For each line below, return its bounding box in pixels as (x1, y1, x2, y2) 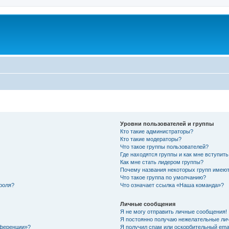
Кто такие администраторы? (120, 128, 194, 134)
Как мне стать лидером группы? (120, 158, 204, 165)
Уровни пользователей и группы (120, 120, 214, 127)
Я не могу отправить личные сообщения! (120, 208, 227, 215)
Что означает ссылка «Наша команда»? (120, 181, 224, 188)
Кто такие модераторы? (120, 135, 182, 142)
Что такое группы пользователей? (120, 143, 209, 150)
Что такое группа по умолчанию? (120, 174, 207, 180)
